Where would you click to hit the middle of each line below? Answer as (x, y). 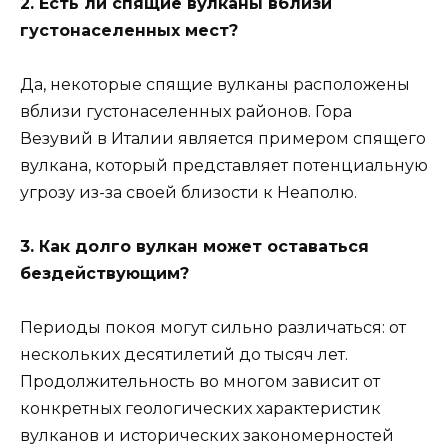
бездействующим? (104, 274)
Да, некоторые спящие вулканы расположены (215, 85)
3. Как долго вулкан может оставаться (194, 247)
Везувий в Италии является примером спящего (223, 139)
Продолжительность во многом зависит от (200, 382)
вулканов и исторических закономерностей (207, 436)
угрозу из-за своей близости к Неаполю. (188, 193)
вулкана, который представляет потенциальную (224, 166)
